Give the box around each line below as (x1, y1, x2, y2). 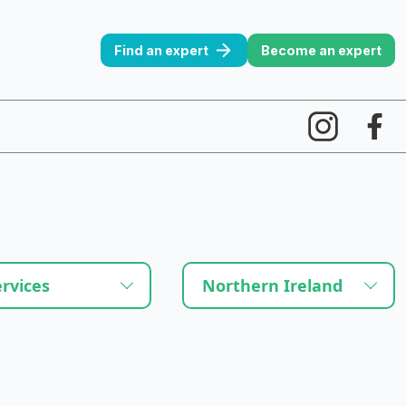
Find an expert (114, 42, 208, 58)
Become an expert (261, 42, 382, 58)
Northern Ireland (202, 274, 343, 296)
